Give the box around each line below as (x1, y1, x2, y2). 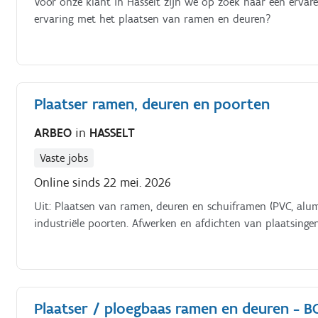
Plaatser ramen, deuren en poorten (34, 94, 270, 114)
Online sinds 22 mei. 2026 (34, 174, 172, 190)
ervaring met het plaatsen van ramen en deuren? (34, 12, 272, 26)
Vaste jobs (40, 150, 89, 165)
